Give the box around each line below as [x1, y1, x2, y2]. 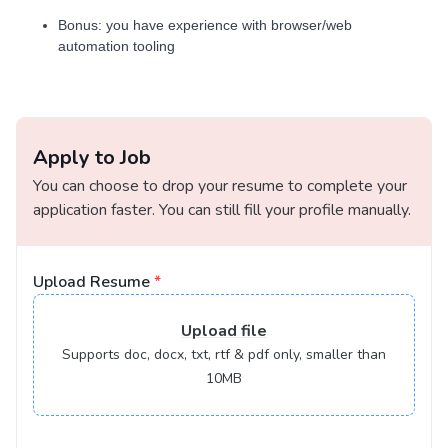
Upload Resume [33, 271, 150, 293]
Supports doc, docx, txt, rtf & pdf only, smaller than [62, 345, 386, 364]
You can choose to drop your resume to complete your [33, 175, 407, 197]
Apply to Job [33, 144, 151, 171]
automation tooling [58, 38, 175, 54]
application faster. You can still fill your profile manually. [33, 199, 411, 221]
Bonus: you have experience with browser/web [58, 17, 352, 33]
